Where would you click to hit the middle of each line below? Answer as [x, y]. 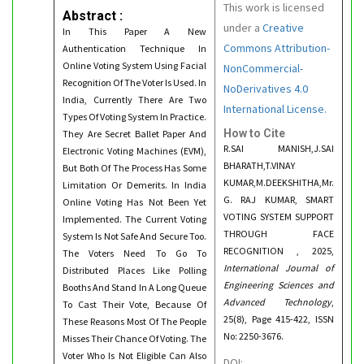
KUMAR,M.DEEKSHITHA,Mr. [279, 182]
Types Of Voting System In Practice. [134, 117]
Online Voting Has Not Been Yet [134, 202]
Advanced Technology [277, 302]
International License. [275, 109]
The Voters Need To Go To [134, 253]
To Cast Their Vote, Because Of [134, 304]
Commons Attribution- [277, 48]
